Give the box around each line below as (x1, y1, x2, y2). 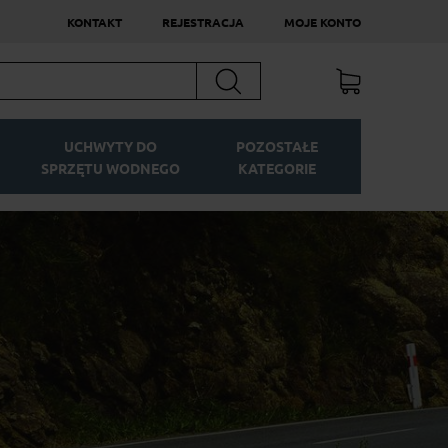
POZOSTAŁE (236, 139, 319, 156)
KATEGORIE (238, 161, 317, 178)
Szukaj (214, 66, 264, 85)
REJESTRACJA (162, 15, 244, 29)
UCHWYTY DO (63, 139, 157, 156)
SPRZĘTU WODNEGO (40, 161, 180, 178)
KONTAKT (67, 15, 122, 29)
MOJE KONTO (284, 15, 361, 29)
